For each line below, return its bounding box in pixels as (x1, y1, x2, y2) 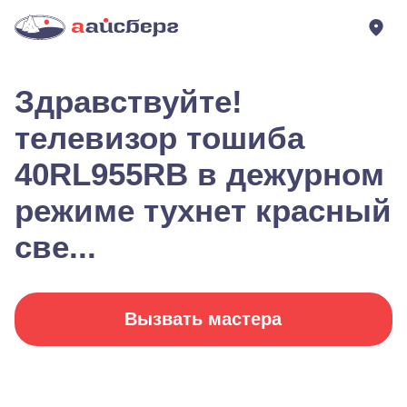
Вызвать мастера (124, 309, 283, 329)
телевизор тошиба (15, 120, 304, 155)
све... (15, 229, 96, 264)
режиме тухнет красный (15, 193, 392, 228)
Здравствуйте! (15, 84, 243, 119)
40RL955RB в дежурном (15, 156, 384, 192)
